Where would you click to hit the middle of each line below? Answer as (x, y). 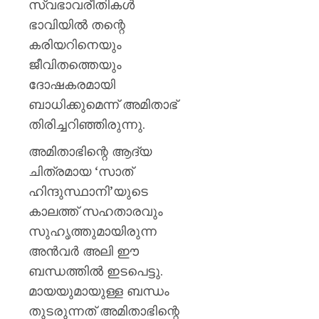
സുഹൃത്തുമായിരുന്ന (93, 231)
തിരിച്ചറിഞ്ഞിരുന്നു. (87, 124)
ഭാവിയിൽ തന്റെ (77, 24)
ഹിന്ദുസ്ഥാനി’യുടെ (88, 191)
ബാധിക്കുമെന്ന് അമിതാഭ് (103, 104)
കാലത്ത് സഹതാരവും (96, 211)
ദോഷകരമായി (72, 84)
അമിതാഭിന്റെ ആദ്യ (90, 151)
